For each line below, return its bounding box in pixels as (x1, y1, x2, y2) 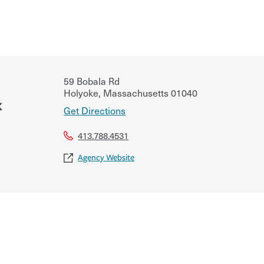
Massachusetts (101, 85, 169, 100)
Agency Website (78, 152, 135, 163)
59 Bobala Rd (64, 73, 120, 88)
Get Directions (64, 103, 126, 117)
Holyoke (64, 85, 99, 100)
